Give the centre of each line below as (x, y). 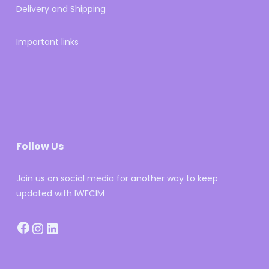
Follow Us (40, 146)
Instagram (82, 221)
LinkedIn (88, 221)
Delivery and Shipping (61, 9)
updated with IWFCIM (60, 193)
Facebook (65, 219)
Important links (47, 42)
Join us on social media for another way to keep (117, 178)
